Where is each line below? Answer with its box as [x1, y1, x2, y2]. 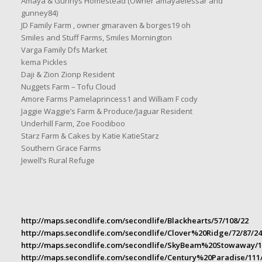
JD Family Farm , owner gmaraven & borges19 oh [20, 20, 191, 31]
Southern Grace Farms [20, 143, 101, 154]
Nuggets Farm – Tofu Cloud [20, 81, 116, 92]
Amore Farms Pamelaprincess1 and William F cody [20, 94, 198, 105]
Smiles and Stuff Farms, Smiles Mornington [20, 32, 172, 43]
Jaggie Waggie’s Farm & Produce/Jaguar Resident [20, 106, 192, 117]
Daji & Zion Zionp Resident [20, 69, 115, 80]
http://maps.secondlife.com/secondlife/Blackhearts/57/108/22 [20, 215, 249, 226]
